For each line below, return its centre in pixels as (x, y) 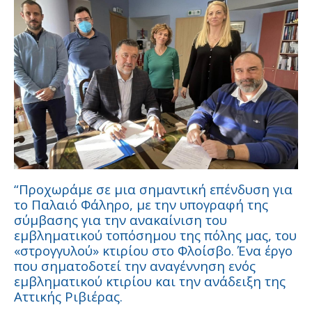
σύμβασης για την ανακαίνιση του (120, 220)
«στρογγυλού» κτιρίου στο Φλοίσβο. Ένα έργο (153, 251)
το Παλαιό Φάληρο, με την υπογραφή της (141, 205)
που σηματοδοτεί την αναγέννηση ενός (135, 266)
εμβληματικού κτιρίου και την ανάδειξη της (150, 281)
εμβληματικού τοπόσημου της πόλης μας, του (155, 235)
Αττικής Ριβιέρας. (68, 297)
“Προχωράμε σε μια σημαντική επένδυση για (153, 189)
